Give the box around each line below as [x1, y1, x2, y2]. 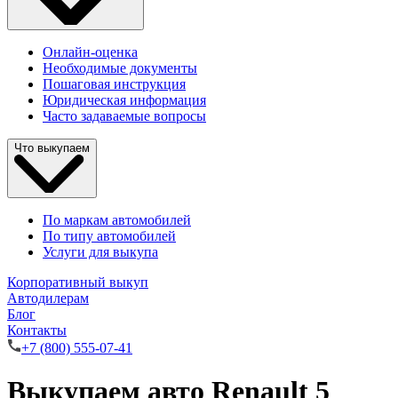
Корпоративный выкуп [7, 274, 148, 290]
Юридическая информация [43, 92, 206, 108]
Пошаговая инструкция [43, 76, 186, 92]
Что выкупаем [14, 141, 90, 155]
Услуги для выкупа [43, 243, 158, 259]
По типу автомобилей [43, 227, 176, 243]
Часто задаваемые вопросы [43, 108, 206, 124]
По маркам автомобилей [43, 211, 191, 227]
